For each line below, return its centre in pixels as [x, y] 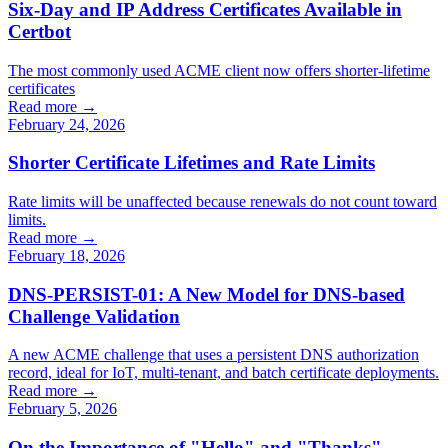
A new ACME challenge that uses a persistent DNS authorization [213, 355]
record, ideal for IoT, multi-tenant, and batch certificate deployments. [223, 373]
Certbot [39, 31]
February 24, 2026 [66, 124]
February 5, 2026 [62, 409]
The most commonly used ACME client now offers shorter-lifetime [219, 70]
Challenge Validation [94, 316]
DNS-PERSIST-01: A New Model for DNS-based [206, 294]
